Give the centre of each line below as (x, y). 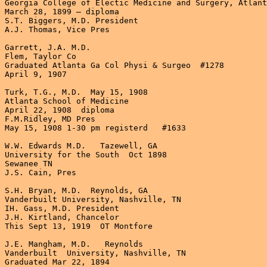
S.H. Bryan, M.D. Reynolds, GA (76, 190)
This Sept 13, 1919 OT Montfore (79, 226)
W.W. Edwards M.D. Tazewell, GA (81, 145)
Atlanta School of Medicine (67, 101)
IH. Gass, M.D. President (62, 208)
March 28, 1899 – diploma (62, 11)
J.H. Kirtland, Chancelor (62, 217)
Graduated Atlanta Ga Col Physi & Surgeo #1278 (119, 65)
